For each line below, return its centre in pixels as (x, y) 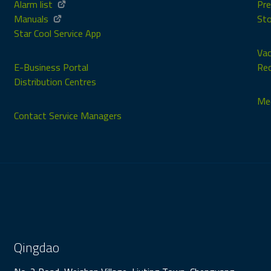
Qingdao (37, 248)
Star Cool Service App (58, 34)
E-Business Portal (51, 67)
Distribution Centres (55, 82)
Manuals (31, 19)
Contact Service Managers (68, 116)
